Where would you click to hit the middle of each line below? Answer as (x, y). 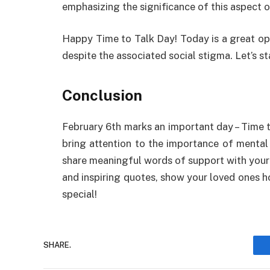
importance (193, 143)
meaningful (115, 160)
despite (79, 56)
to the (149, 143)
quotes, (140, 177)
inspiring (101, 177)
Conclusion (102, 95)
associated (141, 56)
